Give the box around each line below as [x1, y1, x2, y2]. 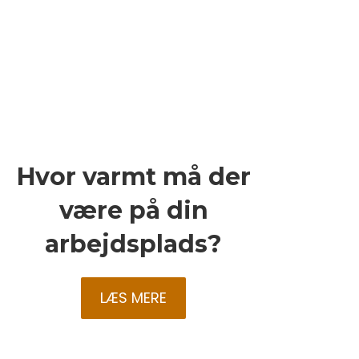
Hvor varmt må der [16, 162, 251, 192]
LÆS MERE [100, 288, 167, 309]
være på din [58, 196, 208, 226]
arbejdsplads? [45, 229, 223, 260]
